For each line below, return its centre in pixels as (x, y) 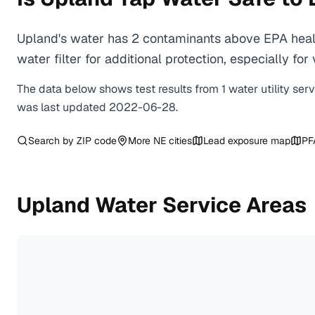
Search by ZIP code (72, 141)
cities (179, 141)
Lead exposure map (247, 141)
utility (275, 89)
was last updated (63, 107)
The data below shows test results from (119, 89)
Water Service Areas (198, 205)
